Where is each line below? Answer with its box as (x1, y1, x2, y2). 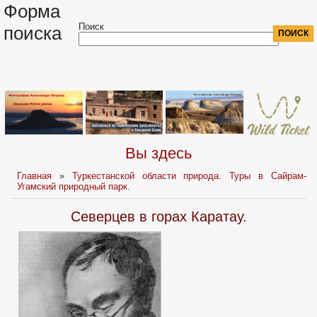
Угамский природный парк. (17, 181, 131, 192)
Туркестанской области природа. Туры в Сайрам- (71, 171, 306, 182)
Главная (17, 171, 52, 182)
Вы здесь (125, 144, 192, 163)
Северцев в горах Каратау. (70, 209, 247, 225)
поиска (4, 23, 62, 44)
